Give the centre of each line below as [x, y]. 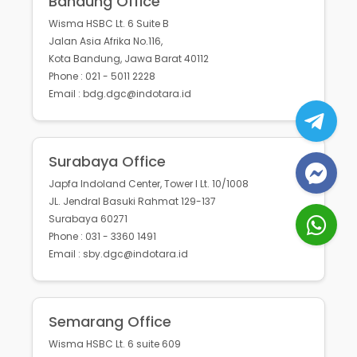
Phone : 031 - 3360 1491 [102, 237]
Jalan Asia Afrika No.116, [106, 41]
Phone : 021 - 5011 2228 [102, 76]
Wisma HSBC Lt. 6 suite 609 [115, 344]
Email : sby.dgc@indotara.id [118, 254]
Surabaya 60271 [88, 219]
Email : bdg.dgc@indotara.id [120, 94]
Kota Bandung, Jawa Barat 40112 [129, 59]
